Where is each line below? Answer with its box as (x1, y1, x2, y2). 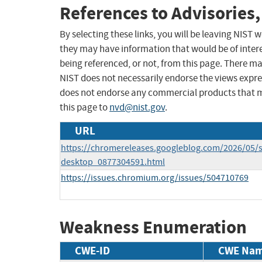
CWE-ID (75, 243, 110, 258)
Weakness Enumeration (60, 215, 247, 240)
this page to (60, 101, 109, 114)
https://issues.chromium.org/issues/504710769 (61, 172, 249, 184)
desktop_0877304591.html (61, 156, 165, 168)
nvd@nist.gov (109, 101, 165, 114)
